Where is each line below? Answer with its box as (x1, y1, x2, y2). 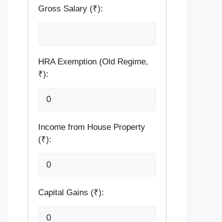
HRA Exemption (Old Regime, (38, 57, 148, 66)
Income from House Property (38, 122, 145, 132)
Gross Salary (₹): (38, 4, 103, 13)
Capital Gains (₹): (38, 188, 104, 197)
